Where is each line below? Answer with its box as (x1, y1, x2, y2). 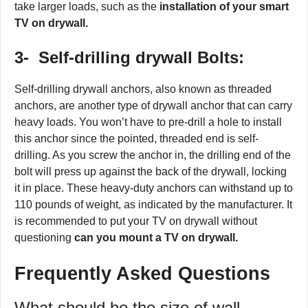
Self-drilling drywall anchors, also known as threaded (14, 82, 272, 95)
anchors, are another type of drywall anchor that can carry (14, 99, 292, 111)
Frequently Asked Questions (14, 263, 270, 284)
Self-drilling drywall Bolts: (38, 47, 244, 67)
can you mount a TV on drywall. (74, 231, 238, 243)
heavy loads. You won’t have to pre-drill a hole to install (14, 115, 282, 128)
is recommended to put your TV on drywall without (14, 214, 257, 227)
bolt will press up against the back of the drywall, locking (14, 165, 287, 177)
